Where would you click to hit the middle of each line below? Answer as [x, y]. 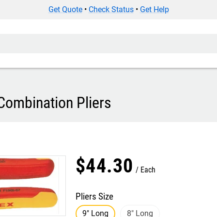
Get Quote [65, 9]
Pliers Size [94, 196]
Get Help [154, 9]
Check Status [111, 9]
